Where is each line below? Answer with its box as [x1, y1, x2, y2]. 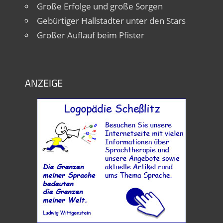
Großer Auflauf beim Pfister [36, 29, 144, 41]
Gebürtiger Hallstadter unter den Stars [36, 15, 186, 27]
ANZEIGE [24, 75, 63, 91]
